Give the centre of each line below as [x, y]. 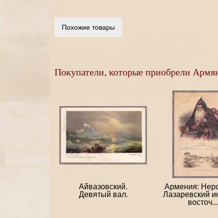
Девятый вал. [103, 195]
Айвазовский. [103, 187]
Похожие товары [88, 27]
